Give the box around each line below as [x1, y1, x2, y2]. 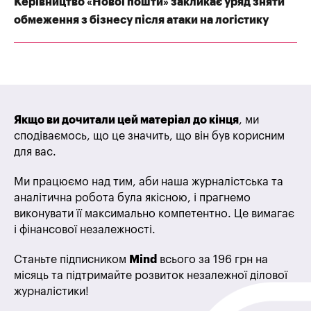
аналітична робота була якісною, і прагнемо [14, 192, 251, 204]
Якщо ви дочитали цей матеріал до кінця [14, 115, 239, 126]
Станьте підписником [14, 254, 129, 266]
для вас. [14, 146, 56, 158]
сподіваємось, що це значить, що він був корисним [14, 131, 285, 142]
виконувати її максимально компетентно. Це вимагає [14, 208, 294, 220]
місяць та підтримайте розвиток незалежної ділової [14, 270, 287, 282]
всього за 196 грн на [157, 254, 268, 266]
